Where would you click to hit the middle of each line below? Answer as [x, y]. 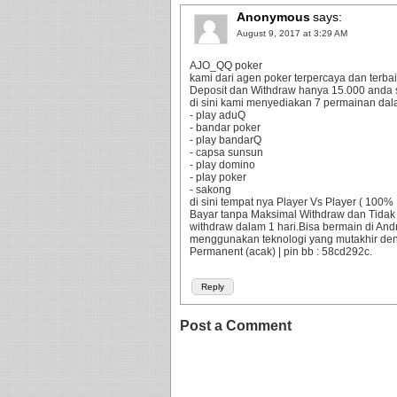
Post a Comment [236, 326]
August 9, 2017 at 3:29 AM [292, 33]
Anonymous [273, 17]
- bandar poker [225, 128]
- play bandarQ [226, 140]
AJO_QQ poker [226, 66]
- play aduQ [218, 115]
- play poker [218, 177]
